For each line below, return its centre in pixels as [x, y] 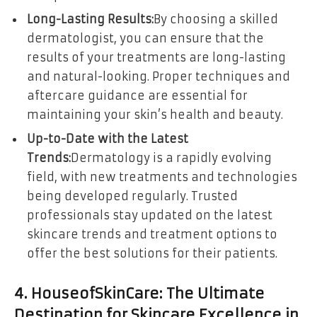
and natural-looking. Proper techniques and [158, 76]
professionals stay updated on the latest [150, 215]
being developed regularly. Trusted [132, 196]
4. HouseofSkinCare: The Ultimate [139, 294]
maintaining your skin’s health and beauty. [155, 114]
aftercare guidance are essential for [137, 95]
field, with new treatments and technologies [162, 177]
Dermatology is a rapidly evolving [171, 157]
